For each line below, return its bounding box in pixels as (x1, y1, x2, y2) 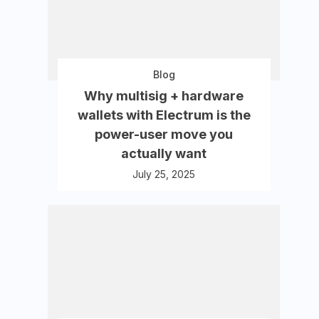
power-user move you (95, 127, 234, 142)
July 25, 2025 (132, 168, 196, 180)
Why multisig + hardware (84, 88, 244, 103)
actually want (121, 146, 207, 161)
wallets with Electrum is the (77, 108, 251, 122)
